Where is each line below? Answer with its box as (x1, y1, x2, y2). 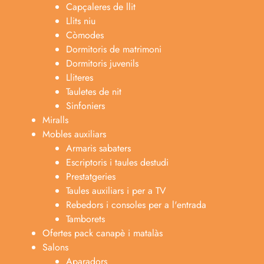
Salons (42, 240, 68, 254)
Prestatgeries (66, 170, 115, 183)
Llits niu (66, 14, 95, 28)
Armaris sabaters (66, 141, 131, 155)
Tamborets (66, 212, 105, 226)
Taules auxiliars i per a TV (66, 184, 166, 197)
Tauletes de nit (66, 85, 121, 98)
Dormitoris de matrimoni (66, 42, 161, 56)
